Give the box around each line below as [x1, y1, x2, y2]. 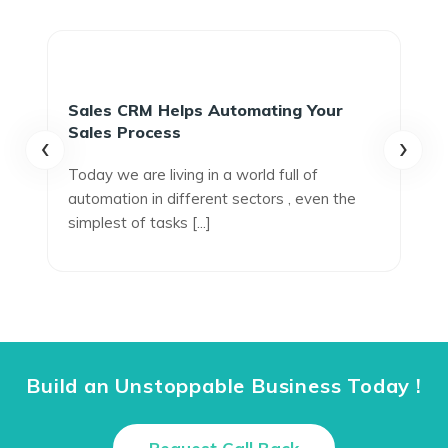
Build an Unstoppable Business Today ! [26, 373, 422, 398]
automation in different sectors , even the [67, 189, 356, 208]
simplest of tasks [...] [67, 213, 211, 232]
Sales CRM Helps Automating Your [67, 100, 343, 120]
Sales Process [67, 122, 181, 142]
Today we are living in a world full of [67, 165, 318, 184]
